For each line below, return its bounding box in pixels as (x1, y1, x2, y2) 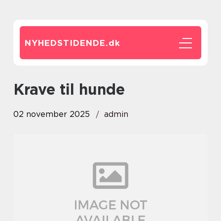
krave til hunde (24, 80, 125, 98)
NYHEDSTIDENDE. (25, 38, 109, 48)
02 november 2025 (13, 110, 90, 119)
